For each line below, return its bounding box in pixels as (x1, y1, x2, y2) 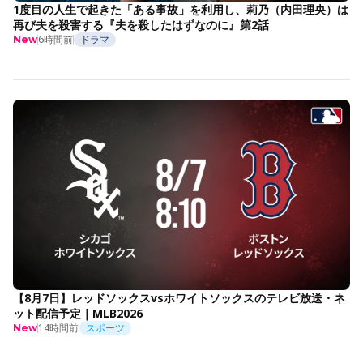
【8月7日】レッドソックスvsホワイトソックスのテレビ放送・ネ (13, 289, 345, 305)
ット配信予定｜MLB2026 (13, 305, 143, 321)
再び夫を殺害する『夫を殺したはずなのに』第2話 (13, 16, 269, 32)
